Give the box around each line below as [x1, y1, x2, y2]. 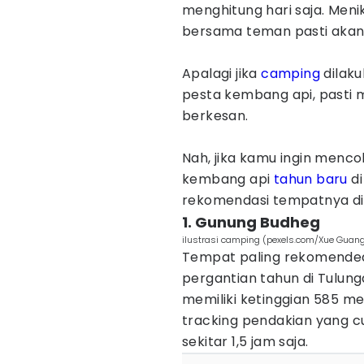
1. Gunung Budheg [182, 212, 320, 232]
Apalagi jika [182, 64, 262, 83]
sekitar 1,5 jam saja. [182, 332, 309, 351]
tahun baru [273, 170, 348, 188]
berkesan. [182, 106, 253, 125]
